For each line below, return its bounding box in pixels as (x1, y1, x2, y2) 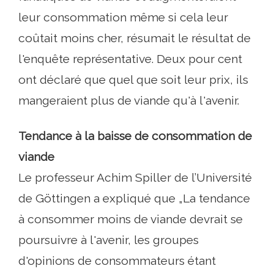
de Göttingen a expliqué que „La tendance (18, 191, 250, 205)
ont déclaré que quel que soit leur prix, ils (18, 73, 248, 86)
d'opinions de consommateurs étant (18, 254, 216, 267)
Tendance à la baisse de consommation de (18, 129, 252, 143)
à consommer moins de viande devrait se (18, 212, 243, 226)
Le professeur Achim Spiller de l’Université (18, 171, 252, 184)
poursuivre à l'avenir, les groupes (18, 233, 199, 246)
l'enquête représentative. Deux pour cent (18, 52, 242, 65)
